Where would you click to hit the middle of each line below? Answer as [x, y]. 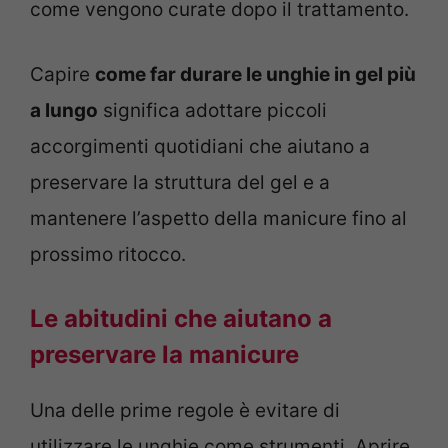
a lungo [64, 110]
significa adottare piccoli [212, 110]
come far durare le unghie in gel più [255, 74]
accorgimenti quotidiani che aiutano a [200, 146]
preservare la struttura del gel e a [180, 182]
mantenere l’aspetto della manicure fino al [218, 218]
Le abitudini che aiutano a [181, 319]
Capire [62, 74]
